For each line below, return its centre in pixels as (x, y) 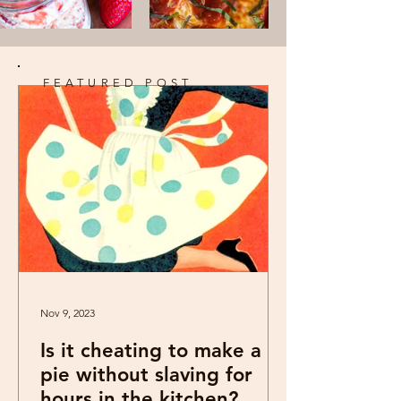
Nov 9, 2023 (68, 312)
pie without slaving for (146, 375)
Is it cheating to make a (151, 350)
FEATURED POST (118, 83)
